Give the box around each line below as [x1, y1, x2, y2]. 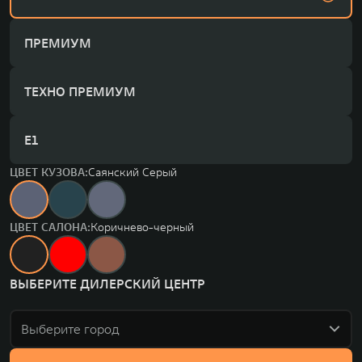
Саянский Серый [88, 164, 177, 179]
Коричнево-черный [90, 219, 194, 234]
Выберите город [21, 320, 120, 337]
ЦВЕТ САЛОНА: [10, 219, 90, 234]
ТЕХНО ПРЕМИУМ [24, 82, 136, 99]
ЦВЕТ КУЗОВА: [10, 164, 88, 179]
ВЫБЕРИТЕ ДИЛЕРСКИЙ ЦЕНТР [10, 275, 205, 292]
